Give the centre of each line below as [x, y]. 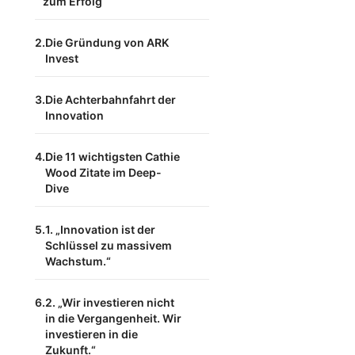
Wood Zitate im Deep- [103, 172]
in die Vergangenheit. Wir [113, 318]
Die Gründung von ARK [107, 42]
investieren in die [92, 334]
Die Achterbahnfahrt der [111, 99]
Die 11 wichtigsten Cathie [113, 157]
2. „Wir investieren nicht [110, 302]
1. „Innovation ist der [100, 229]
